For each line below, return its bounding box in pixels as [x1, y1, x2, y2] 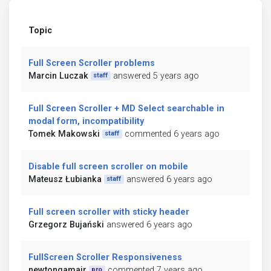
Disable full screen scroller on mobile [28, 161, 188, 172]
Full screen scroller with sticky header [28, 206, 189, 217]
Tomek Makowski [28, 128, 100, 139]
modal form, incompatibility [28, 116, 144, 126]
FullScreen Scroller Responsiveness [28, 252, 182, 263]
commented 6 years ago [124, 128, 220, 139]
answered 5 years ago [113, 70, 199, 81]
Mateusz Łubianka [28, 174, 102, 184]
